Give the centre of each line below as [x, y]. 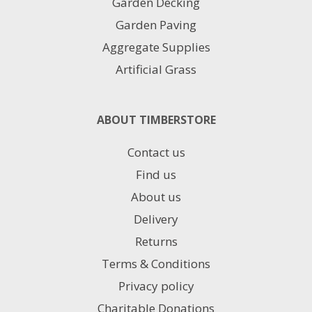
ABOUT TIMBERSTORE [156, 119]
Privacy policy [156, 286]
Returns [156, 241]
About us [156, 196]
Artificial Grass [156, 69]
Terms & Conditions [156, 263]
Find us [156, 174]
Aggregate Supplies [156, 47]
